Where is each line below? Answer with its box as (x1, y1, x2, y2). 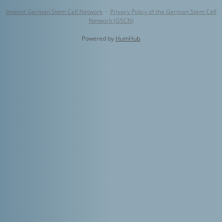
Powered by (82, 34, 115, 43)
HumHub (115, 34, 140, 43)
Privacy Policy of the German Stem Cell (110, 7, 217, 16)
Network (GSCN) (88, 16, 134, 25)
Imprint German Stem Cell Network (5, 7, 103, 16)
